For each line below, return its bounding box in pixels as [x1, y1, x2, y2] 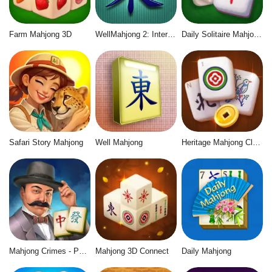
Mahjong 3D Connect [95, 246, 169, 256]
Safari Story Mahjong [9, 138, 83, 148]
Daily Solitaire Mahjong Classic [253, 29, 262, 39]
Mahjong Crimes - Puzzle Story [79, 246, 87, 256]
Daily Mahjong [181, 246, 231, 256]
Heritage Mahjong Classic [252, 138, 260, 148]
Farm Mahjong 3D [9, 29, 72, 39]
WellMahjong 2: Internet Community [167, 29, 175, 39]
